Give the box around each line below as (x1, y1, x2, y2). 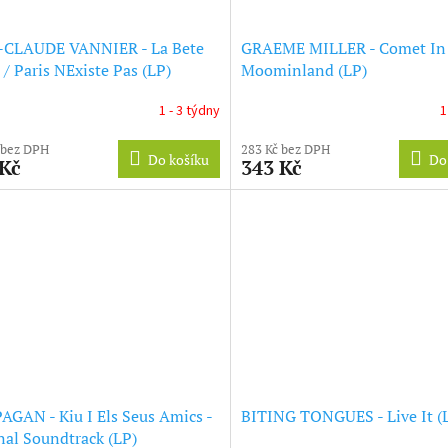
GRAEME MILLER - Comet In (240, 37, 446, 60)
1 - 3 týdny (158, 100, 220, 121)
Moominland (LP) (240, 59, 367, 82)
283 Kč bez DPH (240, 140, 330, 159)
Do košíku (147, 150, 209, 170)
